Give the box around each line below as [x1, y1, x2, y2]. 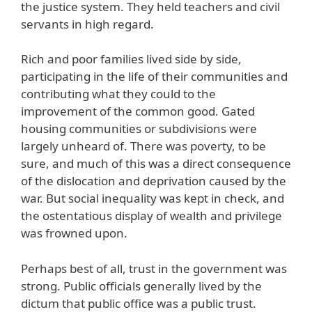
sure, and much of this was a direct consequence [21, 155, 291, 172]
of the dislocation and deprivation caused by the [21, 173, 286, 189]
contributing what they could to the [21, 86, 216, 102]
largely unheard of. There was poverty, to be [21, 138, 266, 155]
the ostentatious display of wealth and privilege [21, 208, 282, 224]
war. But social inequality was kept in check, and [21, 190, 284, 207]
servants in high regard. [21, 15, 154, 32]
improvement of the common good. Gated [21, 103, 255, 120]
